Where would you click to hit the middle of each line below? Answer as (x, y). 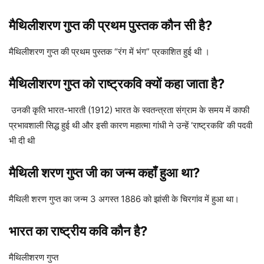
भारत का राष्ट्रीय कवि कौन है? (78, 231)
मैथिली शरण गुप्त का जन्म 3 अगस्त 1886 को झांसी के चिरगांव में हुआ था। (125, 199)
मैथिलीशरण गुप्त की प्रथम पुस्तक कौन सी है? (110, 26)
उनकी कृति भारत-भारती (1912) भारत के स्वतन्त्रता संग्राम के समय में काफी (129, 110)
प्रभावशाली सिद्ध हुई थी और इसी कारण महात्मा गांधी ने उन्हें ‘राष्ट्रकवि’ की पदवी (131, 126)
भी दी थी (22, 141)
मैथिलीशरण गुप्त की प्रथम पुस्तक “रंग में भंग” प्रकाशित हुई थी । (109, 52)
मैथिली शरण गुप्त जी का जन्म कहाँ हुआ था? (104, 173)
